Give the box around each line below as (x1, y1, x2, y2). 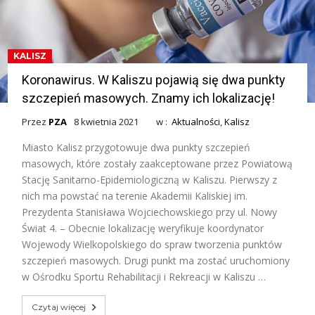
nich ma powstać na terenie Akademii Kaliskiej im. (22, 188, 248, 202)
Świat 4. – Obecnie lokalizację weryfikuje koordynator (22, 221, 264, 235)
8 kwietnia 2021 (74, 115, 139, 128)
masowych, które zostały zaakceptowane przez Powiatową (22, 156, 293, 170)
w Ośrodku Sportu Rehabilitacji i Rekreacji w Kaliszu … (22, 269, 266, 283)
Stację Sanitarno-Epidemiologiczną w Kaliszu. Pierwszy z (22, 172, 278, 186)
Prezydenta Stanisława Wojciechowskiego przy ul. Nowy (22, 205, 278, 219)
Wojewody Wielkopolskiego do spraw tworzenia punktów (22, 237, 283, 251)
